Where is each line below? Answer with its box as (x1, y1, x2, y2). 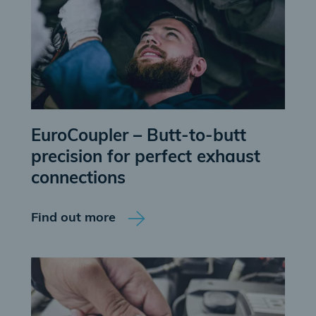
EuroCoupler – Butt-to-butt (31, 128, 246, 145)
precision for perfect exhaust (31, 150, 260, 166)
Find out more (31, 211, 116, 225)
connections (31, 171, 126, 188)
